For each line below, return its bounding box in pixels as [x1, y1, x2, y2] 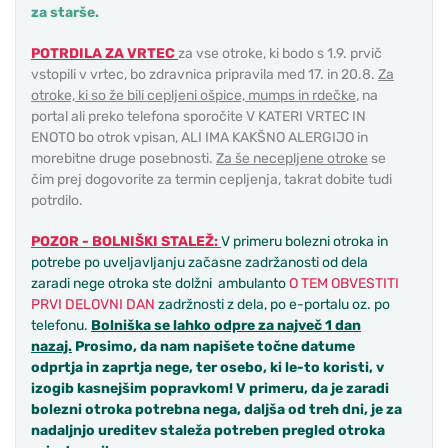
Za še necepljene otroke [216, 150, 368, 168]
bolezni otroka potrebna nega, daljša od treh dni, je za [31, 401, 402, 419]
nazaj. [31, 338, 72, 356]
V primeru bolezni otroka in [221, 233, 388, 251]
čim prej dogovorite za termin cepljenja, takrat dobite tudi [31, 171, 392, 189]
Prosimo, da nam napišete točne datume [72, 338, 355, 356]
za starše [31, 4, 95, 22]
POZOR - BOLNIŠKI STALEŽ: [31, 233, 221, 251]
